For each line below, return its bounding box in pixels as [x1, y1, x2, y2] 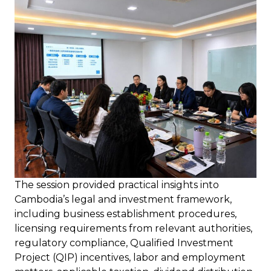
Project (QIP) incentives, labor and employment [15, 252, 246, 264]
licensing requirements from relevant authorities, [15, 223, 252, 235]
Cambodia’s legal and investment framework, [15, 194, 232, 206]
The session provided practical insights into [15, 179, 219, 191]
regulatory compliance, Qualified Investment [15, 237, 233, 249]
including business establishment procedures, [15, 208, 237, 220]
